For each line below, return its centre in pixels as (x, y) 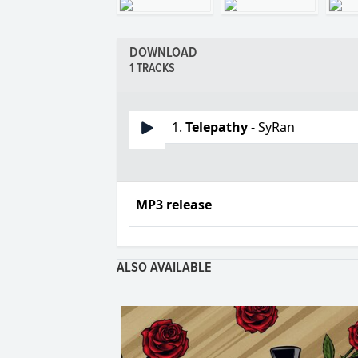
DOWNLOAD (164, 54)
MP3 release (174, 205)
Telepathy (217, 127)
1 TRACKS (153, 69)
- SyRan (272, 127)
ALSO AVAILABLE (165, 268)
